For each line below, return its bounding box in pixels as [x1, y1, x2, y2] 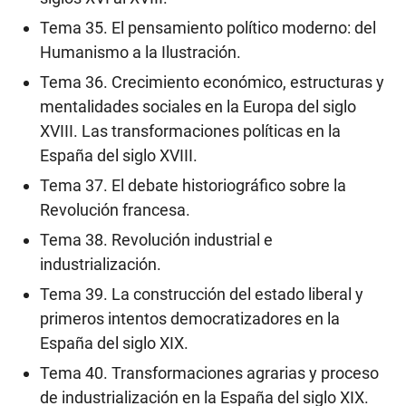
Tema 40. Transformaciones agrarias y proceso [40, 363, 379, 383]
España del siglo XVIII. [40, 146, 198, 166]
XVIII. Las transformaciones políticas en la [40, 121, 341, 141]
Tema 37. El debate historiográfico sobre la [40, 176, 346, 196]
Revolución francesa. [40, 200, 190, 220]
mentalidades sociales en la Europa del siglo [40, 97, 356, 117]
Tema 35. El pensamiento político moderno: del [40, 18, 376, 38]
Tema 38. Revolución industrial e [40, 230, 273, 250]
